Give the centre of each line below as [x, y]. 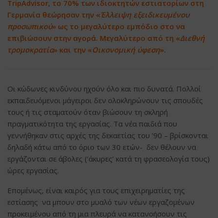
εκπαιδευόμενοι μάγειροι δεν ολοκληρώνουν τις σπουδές [105, 100]
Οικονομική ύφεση [126, 49]
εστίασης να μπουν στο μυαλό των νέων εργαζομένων [101, 202]
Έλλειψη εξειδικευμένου [145, 14]
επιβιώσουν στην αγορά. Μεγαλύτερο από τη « [94, 38]
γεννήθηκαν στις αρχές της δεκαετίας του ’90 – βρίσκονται [108, 135]
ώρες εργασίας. [33, 170]
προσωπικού [30, 26]
